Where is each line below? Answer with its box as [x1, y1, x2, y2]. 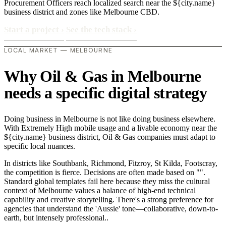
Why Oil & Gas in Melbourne [4, 67, 201, 85]
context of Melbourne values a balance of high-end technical [4, 186, 196, 195]
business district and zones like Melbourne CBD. [4, 8, 159, 16]
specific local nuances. [4, 142, 75, 151]
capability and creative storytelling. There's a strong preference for [4, 195, 213, 204]
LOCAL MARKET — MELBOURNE [4, 46, 113, 54]
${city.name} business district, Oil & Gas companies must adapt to [4, 133, 215, 142]
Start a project [4, 25, 61, 34]
